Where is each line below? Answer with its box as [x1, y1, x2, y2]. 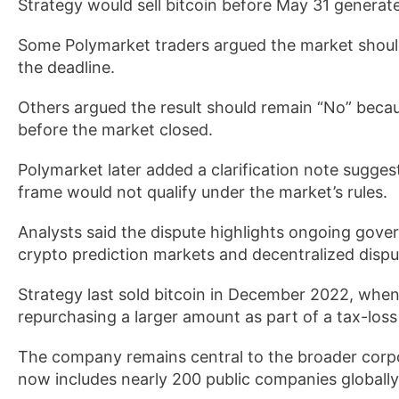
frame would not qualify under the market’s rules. [18, 183, 387, 201]
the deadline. [18, 58, 115, 77]
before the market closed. [18, 120, 213, 139]
